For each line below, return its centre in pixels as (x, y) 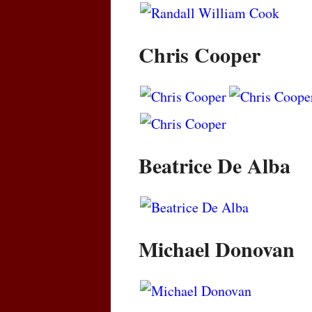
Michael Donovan (217, 249)
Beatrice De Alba (214, 165)
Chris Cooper (200, 54)
